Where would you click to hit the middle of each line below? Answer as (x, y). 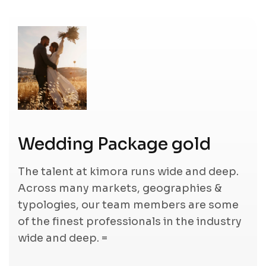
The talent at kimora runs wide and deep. (128, 171)
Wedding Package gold (114, 144)
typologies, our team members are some (128, 205)
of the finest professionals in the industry (130, 221)
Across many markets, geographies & (120, 188)
